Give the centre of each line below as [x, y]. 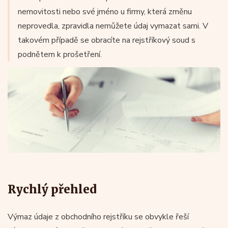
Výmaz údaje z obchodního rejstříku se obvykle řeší [98, 217]
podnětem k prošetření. [60, 54]
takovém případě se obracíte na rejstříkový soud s [107, 40]
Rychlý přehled [52, 189]
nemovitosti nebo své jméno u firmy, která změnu [105, 12]
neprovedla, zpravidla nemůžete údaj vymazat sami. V [113, 26]
